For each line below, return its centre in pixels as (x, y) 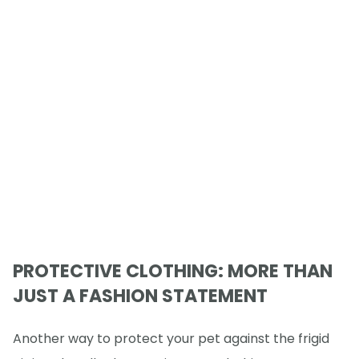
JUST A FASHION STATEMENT (140, 296)
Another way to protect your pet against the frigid (171, 338)
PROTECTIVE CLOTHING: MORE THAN (173, 271)
